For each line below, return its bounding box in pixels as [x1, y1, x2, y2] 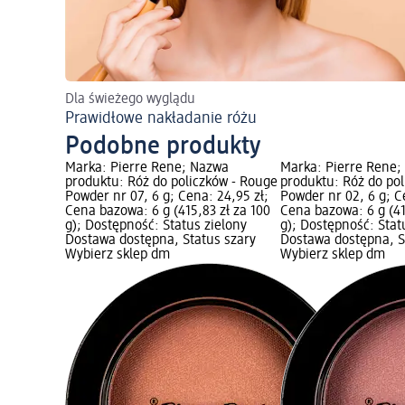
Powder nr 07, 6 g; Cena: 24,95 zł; [65, 190, 268, 205]
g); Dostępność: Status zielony [65, 219, 247, 234]
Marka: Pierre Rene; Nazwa [65, 161, 229, 176]
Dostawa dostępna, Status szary [65, 233, 256, 249]
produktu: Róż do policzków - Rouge [65, 175, 278, 191]
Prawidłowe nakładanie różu [65, 110, 257, 127]
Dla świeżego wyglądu [65, 92, 195, 108]
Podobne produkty [65, 134, 260, 160]
